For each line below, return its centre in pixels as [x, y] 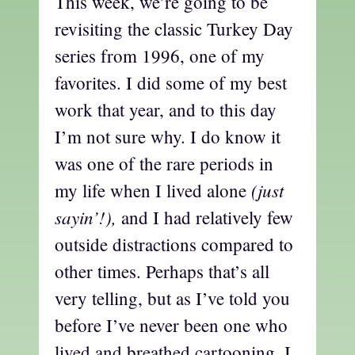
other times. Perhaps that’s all [162, 271]
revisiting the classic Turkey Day [174, 29]
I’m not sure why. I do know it [168, 137]
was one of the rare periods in [164, 164]
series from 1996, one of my [160, 56]
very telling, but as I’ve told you [172, 298]
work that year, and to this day [166, 110]
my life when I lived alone [153, 191]
